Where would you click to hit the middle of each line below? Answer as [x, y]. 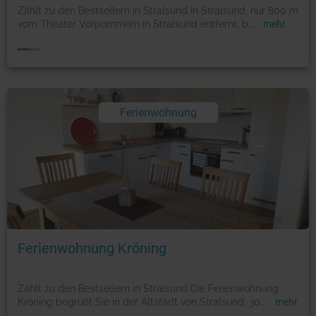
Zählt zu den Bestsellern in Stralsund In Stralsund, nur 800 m [158, 10]
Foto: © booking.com [248, 219]
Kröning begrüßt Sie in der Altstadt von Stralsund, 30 [139, 302]
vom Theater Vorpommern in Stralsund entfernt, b [133, 24]
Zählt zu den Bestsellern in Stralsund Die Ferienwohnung [148, 288]
